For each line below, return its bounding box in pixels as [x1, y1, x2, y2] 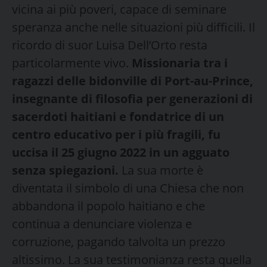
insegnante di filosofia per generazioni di [12, 90, 253, 107]
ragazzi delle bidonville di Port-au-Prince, [12, 72, 253, 89]
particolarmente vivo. [12, 54, 132, 71]
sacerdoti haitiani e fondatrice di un [12, 108, 224, 125]
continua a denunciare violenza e [12, 215, 192, 232]
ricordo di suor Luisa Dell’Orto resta [12, 36, 207, 53]
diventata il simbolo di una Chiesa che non [12, 179, 244, 196]
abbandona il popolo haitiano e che [12, 197, 205, 214]
